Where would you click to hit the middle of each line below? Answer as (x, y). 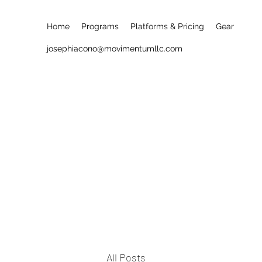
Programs (100, 26)
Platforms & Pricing (167, 26)
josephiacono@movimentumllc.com (115, 48)
